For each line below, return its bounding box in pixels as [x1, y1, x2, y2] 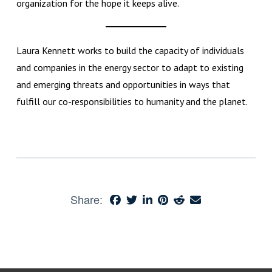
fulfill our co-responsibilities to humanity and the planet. [16, 95, 250, 107]
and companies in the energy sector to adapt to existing [16, 61, 243, 73]
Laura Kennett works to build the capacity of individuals [16, 44, 244, 56]
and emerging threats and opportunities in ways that [16, 78, 230, 90]
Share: [70, 191, 103, 207]
